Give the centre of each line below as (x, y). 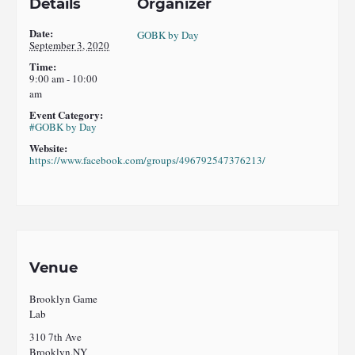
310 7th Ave (56, 336)
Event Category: (67, 115)
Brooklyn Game (64, 298)
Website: (49, 148)
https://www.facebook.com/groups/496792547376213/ (148, 160)
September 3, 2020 (70, 46)
